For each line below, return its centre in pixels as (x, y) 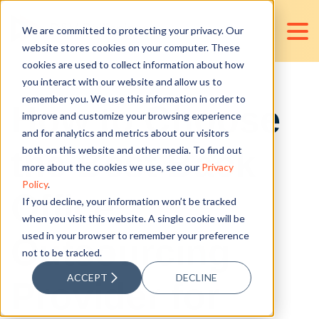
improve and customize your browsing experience (131, 115)
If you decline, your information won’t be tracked (129, 201)
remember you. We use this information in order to (134, 98)
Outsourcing (121, 252)
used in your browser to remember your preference (135, 235)
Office (63, 208)
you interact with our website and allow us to (122, 81)
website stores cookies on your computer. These (131, 47)
